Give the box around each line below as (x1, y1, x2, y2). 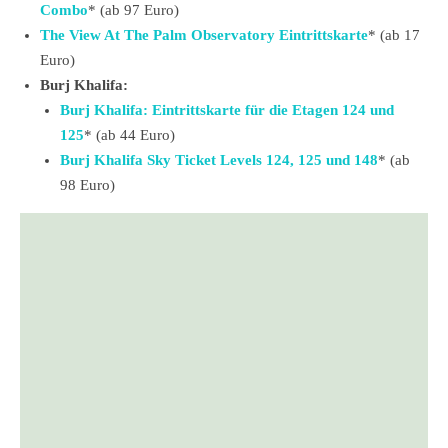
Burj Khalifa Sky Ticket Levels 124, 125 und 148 (60, 152, 378, 169)
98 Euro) (60, 177, 115, 194)
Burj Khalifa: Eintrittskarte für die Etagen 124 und (60, 102, 394, 119)
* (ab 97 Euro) (88, 2, 179, 19)
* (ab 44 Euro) (84, 127, 175, 144)
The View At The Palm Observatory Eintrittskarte (40, 27, 368, 44)
